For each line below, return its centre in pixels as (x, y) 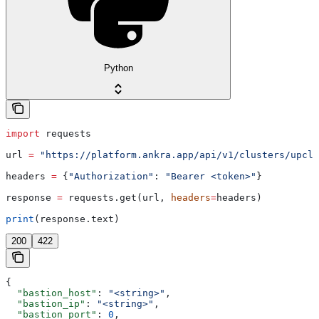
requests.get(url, (117, 197)
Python (118, 68)
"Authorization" (111, 176)
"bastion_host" (51, 293)
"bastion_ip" (46, 303)
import (23, 133)
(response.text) (77, 219)
